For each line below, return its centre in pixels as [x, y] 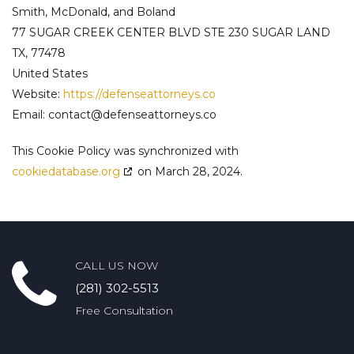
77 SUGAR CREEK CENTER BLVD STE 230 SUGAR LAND [171, 32]
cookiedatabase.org [66, 171]
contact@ [75, 115]
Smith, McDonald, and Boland [94, 12]
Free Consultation [124, 311]
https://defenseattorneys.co [139, 94]
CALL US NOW [117, 265]
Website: [38, 94]
